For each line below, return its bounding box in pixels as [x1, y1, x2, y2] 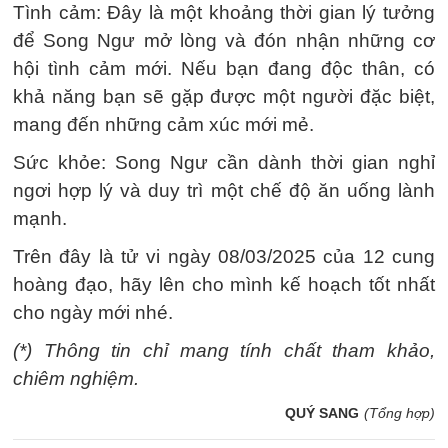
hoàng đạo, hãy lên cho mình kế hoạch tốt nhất [13, 274, 435, 295]
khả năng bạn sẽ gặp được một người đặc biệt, [13, 86, 435, 107]
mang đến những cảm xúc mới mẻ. [13, 114, 314, 135]
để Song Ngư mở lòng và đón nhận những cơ [13, 30, 435, 51]
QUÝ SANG [285, 405, 359, 421]
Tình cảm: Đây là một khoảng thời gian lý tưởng [13, 2, 435, 23]
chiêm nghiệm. [13, 368, 139, 389]
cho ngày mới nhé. [13, 302, 173, 323]
